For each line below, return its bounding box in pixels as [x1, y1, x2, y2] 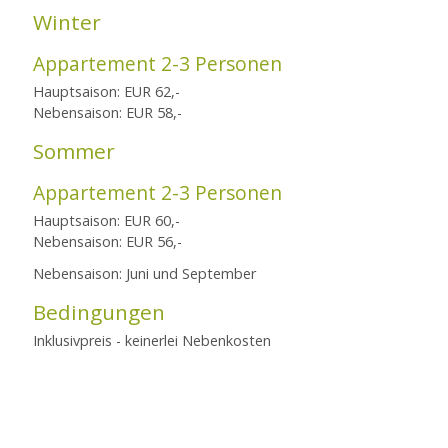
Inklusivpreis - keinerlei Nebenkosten [33, 331, 272, 351]
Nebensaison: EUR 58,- [33, 102, 183, 122]
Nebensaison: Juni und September [33, 264, 257, 284]
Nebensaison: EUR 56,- [33, 231, 183, 251]
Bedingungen [33, 298, 166, 327]
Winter [33, 7, 102, 36]
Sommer [33, 136, 116, 165]
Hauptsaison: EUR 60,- [33, 210, 181, 230]
